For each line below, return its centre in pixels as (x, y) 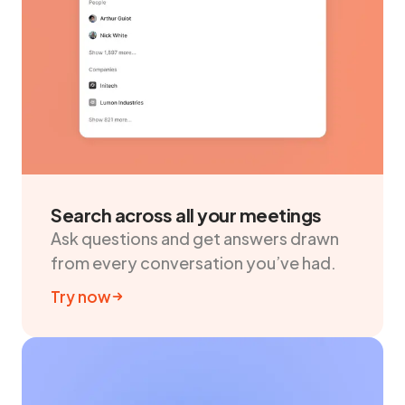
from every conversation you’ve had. (193, 262)
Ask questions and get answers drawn (195, 238)
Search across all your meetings (186, 214)
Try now (81, 296)
